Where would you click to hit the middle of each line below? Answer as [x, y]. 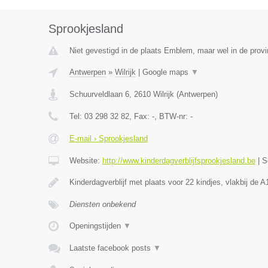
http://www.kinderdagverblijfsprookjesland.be [179, 161]
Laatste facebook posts [111, 248]
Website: [86, 161]
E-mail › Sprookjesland [108, 138]
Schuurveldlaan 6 [99, 94]
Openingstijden [96, 226]
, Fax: [140, 116]
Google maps [166, 72]
